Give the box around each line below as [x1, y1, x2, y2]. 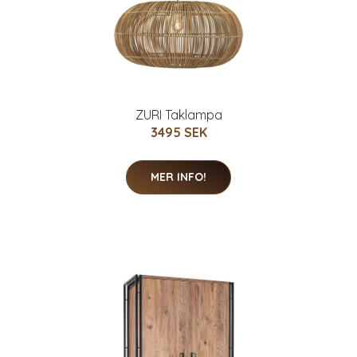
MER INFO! [151, 169, 206, 184]
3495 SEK [150, 124, 207, 140]
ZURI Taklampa [135, 106, 222, 123]
